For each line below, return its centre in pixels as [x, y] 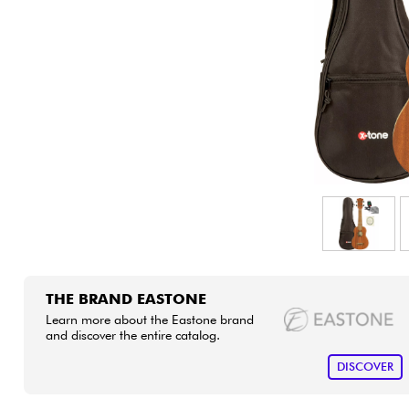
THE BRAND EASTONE [126, 299]
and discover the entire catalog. [132, 334]
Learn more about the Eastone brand [149, 319]
